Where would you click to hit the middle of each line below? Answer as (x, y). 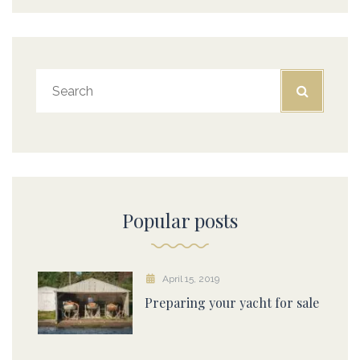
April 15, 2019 (190, 279)
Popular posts (180, 221)
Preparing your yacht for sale (231, 303)
